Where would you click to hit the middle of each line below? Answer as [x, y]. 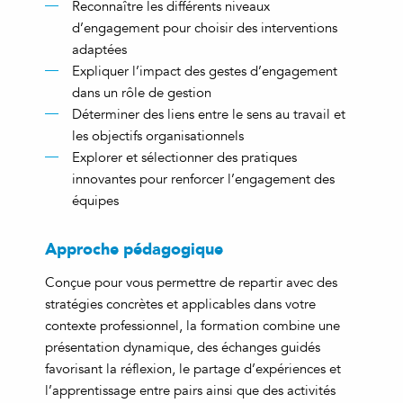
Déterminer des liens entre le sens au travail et [209, 114]
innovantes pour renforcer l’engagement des [203, 179]
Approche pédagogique [134, 248]
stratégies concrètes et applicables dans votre [180, 304]
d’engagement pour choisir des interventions [205, 27]
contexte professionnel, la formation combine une [193, 325]
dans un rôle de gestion [142, 92]
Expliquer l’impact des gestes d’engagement [205, 71]
